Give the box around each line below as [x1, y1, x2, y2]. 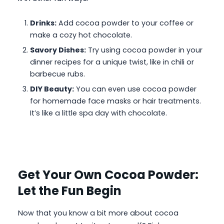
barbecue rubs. [30, 68, 85, 79]
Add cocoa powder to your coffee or [56, 17, 193, 28]
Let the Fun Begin [18, 182, 121, 199]
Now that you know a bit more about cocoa [18, 208, 178, 218]
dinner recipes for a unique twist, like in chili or [30, 56, 194, 67]
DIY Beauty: [30, 84, 74, 94]
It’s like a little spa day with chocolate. [30, 108, 167, 118]
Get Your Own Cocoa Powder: [18, 166, 198, 183]
